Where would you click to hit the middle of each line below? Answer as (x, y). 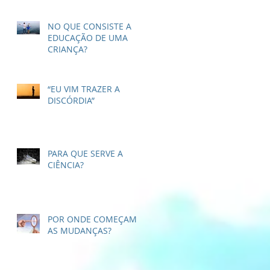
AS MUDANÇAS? (80, 230)
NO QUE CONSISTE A (89, 26)
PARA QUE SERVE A (85, 153)
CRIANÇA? (67, 49)
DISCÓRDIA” (71, 100)
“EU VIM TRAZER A (84, 89)
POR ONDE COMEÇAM (92, 219)
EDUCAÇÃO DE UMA (88, 37)
